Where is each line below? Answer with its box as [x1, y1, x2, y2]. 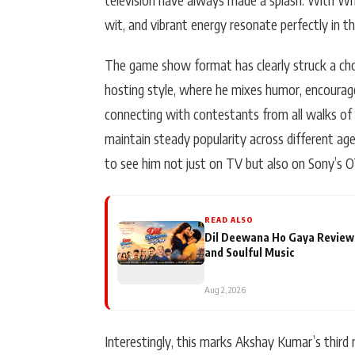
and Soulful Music [204, 244, 295, 259]
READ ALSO [204, 214, 254, 224]
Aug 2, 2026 [204, 283, 246, 296]
